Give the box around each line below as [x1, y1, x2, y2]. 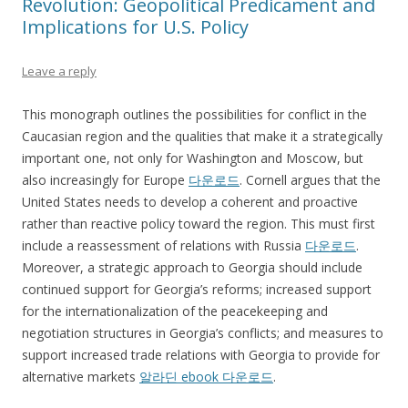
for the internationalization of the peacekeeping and [22, 302, 328, 321]
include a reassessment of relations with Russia [22, 237, 305, 255]
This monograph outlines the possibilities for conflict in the [22, 106, 367, 124]
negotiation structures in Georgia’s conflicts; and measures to [22, 324, 383, 342]
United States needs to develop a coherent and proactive [22, 193, 358, 211]
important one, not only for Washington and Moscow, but [22, 149, 363, 168]
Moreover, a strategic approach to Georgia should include [22, 259, 362, 277]
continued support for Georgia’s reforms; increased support [22, 280, 372, 299]
